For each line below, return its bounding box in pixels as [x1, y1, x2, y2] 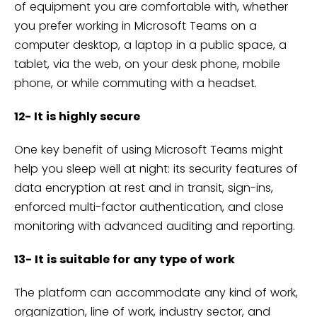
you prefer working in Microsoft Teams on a [14, 18, 257, 35]
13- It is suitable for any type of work [14, 251, 235, 268]
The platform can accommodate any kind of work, [14, 284, 298, 301]
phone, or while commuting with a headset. [14, 75, 257, 92]
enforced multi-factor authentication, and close [14, 199, 284, 216]
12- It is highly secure [14, 108, 140, 125]
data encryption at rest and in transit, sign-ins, [14, 180, 273, 197]
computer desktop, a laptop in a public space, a [14, 37, 287, 54]
